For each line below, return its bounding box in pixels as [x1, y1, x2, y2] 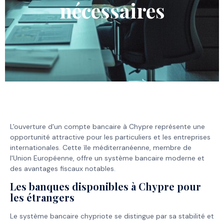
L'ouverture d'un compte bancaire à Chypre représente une [10, 122, 205, 131]
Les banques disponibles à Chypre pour [10, 179, 201, 193]
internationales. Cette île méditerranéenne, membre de [10, 143, 191, 152]
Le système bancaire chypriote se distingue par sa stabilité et [10, 211, 214, 221]
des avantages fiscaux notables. [10, 164, 115, 173]
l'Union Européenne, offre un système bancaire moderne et [10, 153, 204, 163]
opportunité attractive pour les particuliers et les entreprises [10, 132, 210, 142]
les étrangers [10, 190, 74, 204]
